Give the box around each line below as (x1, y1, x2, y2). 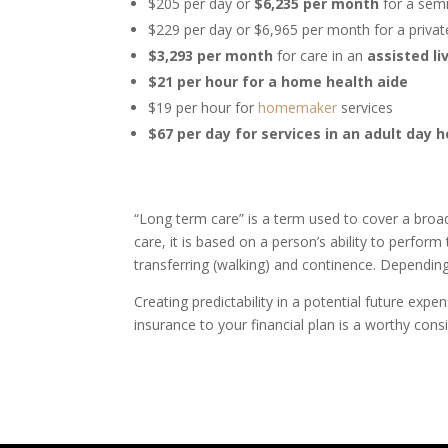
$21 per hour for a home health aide (148, 72, 409, 92)
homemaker (258, 98, 338, 118)
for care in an (273, 46, 368, 66)
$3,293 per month (148, 46, 274, 66)
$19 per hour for (148, 98, 259, 118)
